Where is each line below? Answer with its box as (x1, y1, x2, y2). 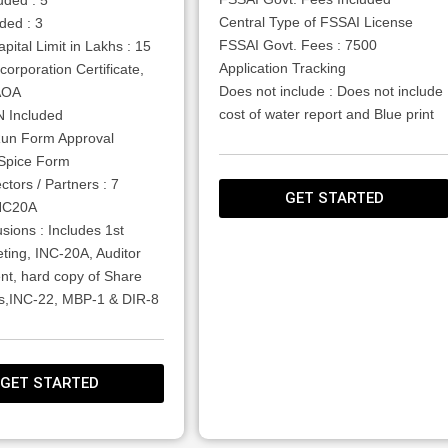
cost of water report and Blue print (219, 105, 434, 122)
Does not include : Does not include (219, 82, 443, 99)
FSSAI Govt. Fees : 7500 (219, 36, 377, 53)
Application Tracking (219, 59, 346, 76)
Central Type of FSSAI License (219, 13, 413, 30)
